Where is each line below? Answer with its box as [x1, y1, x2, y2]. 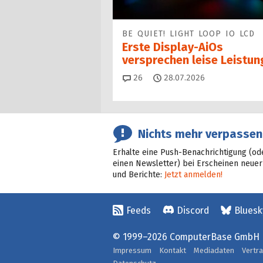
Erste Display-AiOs [122, 40, 223, 54]
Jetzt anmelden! [164, 170, 222, 180]
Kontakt [159, 246, 186, 255]
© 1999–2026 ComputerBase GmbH [113, 231, 259, 243]
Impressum [113, 246, 151, 255]
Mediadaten [194, 246, 234, 255]
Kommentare [142, 72, 191, 83]
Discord [177, 205, 209, 217]
